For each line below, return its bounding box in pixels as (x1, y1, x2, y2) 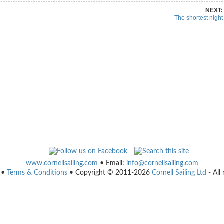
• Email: (97, 160, 126, 167)
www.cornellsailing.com (25, 160, 98, 167)
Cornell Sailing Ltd (151, 169, 206, 176)
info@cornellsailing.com (126, 160, 198, 167)
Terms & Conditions (6, 169, 67, 176)
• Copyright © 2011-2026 (67, 169, 152, 176)
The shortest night (174, 14, 223, 21)
